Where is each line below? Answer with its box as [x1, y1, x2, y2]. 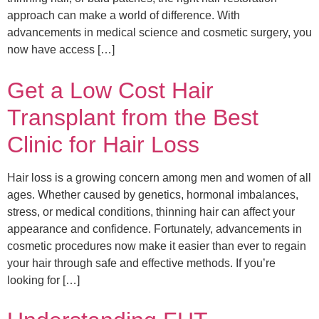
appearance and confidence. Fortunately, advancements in [7, 222, 302, 235]
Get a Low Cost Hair [7, 77, 214, 103]
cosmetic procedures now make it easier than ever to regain [7, 239, 306, 252]
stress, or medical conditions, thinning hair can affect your [7, 205, 295, 218]
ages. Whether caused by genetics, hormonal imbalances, [7, 188, 298, 201]
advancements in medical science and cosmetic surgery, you [7, 26, 312, 38]
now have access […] [7, 43, 115, 56]
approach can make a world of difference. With [7, 9, 240, 21]
